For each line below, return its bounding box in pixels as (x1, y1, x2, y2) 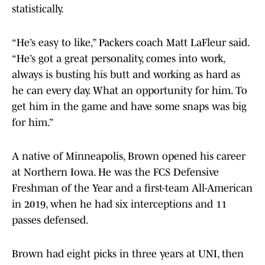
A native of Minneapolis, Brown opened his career (12, 150, 245, 163)
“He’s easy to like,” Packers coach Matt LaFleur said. (12, 37, 249, 49)
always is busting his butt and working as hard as (12, 69, 240, 81)
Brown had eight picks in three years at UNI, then (12, 248, 244, 260)
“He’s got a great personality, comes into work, (12, 53, 225, 65)
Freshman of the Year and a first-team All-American (12, 182, 253, 195)
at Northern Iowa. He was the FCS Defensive (12, 166, 219, 179)
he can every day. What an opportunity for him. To (12, 85, 247, 97)
